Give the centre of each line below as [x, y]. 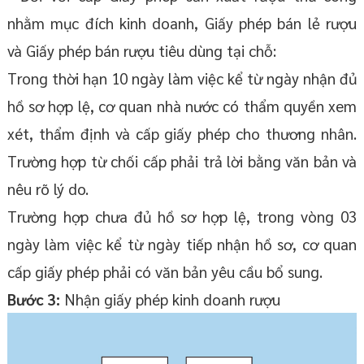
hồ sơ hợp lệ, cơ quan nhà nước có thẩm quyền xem [182, 106]
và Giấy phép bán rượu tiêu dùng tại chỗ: [141, 51]
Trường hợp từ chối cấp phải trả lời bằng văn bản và [182, 161]
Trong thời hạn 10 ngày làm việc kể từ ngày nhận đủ [182, 78]
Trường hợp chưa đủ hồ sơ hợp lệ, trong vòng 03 [182, 217]
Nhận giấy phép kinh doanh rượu [170, 299]
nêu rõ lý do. [48, 189]
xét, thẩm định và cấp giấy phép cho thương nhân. [182, 134]
